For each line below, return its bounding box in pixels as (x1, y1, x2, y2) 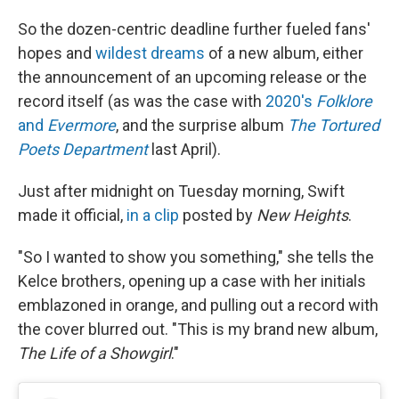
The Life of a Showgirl (18, 344, 171, 362)
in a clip (126, 206, 179, 224)
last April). (148, 140, 221, 159)
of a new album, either (205, 44, 363, 62)
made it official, (18, 206, 126, 224)
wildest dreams (95, 44, 205, 62)
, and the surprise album (116, 116, 288, 134)
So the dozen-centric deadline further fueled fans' (18, 20, 370, 38)
